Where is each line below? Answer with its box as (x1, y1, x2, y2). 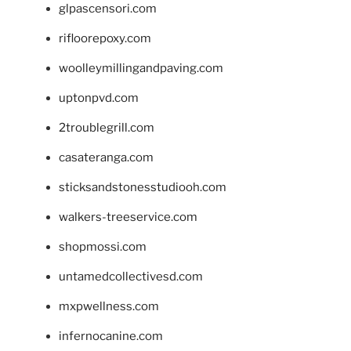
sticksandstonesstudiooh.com (59, 180, 226, 195)
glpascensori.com (59, 2, 157, 16)
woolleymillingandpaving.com (59, 61, 223, 76)
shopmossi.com (59, 240, 147, 255)
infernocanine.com (59, 329, 163, 344)
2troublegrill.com (59, 121, 154, 136)
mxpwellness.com (59, 299, 159, 314)
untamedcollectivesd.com (59, 270, 203, 284)
